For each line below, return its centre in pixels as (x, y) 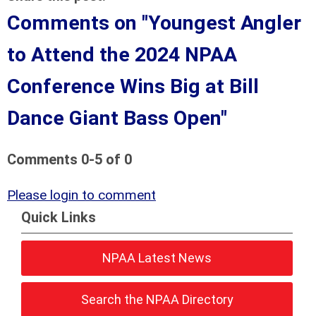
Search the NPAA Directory (157, 299)
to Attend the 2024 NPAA (122, 54)
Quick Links (59, 217)
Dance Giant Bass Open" (117, 118)
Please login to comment (81, 195)
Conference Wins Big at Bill (133, 86)
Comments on (74, 23)
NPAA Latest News (157, 257)
